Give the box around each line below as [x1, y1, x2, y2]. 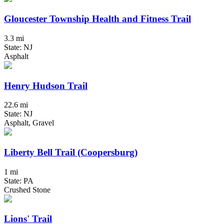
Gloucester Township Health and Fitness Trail [4, 13, 191, 24]
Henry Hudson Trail [4, 80, 87, 91]
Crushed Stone [4, 185, 50, 194]
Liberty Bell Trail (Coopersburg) [4, 147, 137, 158]
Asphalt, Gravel [4, 118, 54, 127]
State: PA [4, 176, 33, 185]
